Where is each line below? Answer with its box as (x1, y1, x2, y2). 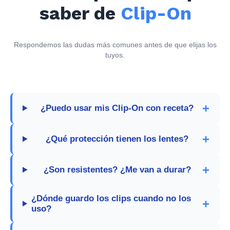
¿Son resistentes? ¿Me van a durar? (43, 164, 191, 175)
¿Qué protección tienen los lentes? (46, 133, 188, 144)
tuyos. (105, 50, 125, 59)
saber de (39, 2, 121, 24)
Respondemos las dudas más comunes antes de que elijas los (13, 40, 217, 49)
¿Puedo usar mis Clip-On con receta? (41, 103, 194, 113)
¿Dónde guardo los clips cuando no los (31, 193, 191, 203)
